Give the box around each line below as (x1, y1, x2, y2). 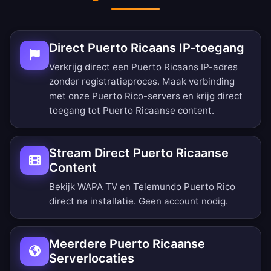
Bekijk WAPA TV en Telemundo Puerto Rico (49, 181, 235, 193)
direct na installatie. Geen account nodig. (49, 195, 228, 207)
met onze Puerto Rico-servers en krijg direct (49, 90, 243, 102)
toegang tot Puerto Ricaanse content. (49, 105, 214, 117)
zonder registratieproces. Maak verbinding (49, 76, 235, 88)
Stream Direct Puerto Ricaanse (49, 146, 229, 161)
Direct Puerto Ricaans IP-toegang (49, 41, 244, 56)
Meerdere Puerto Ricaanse (49, 237, 205, 252)
